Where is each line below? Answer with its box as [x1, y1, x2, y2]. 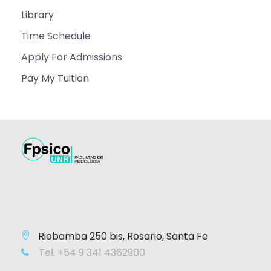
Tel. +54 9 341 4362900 [36, 245, 145, 260]
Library [21, 7, 54, 22]
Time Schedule [21, 28, 91, 43]
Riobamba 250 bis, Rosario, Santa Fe [38, 229, 208, 243]
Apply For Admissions [21, 50, 122, 64]
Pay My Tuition [21, 71, 89, 85]
